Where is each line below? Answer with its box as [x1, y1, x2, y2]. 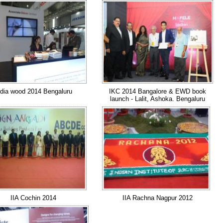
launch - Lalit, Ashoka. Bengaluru [110, 95, 205, 103]
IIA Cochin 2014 [10, 194, 56, 202]
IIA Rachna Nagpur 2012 [122, 194, 193, 202]
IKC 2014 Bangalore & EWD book [109, 87, 206, 95]
